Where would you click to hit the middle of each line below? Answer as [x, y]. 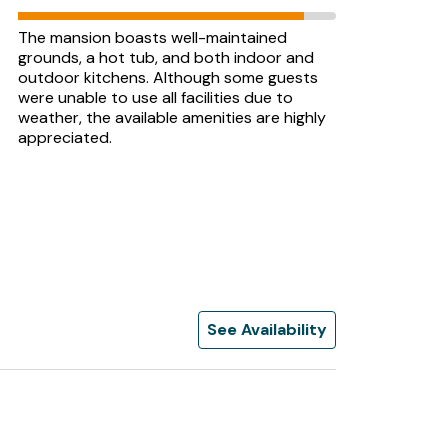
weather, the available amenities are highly [172, 117]
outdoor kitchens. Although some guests [168, 77]
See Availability [267, 329]
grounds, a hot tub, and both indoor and [166, 57]
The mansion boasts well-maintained [152, 37]
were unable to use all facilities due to [155, 97]
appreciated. [65, 137]
